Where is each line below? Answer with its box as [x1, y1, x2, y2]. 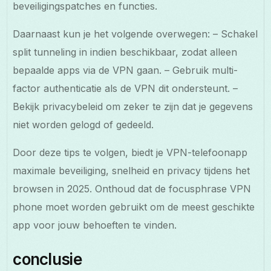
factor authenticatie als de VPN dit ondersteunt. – [13, 82, 238, 94]
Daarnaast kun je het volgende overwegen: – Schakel [13, 27, 258, 40]
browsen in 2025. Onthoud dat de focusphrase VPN [13, 182, 252, 195]
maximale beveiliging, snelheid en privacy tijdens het [13, 164, 250, 177]
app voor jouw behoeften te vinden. [13, 218, 177, 231]
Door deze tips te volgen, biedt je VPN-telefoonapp [13, 146, 248, 158]
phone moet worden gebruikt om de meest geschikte [13, 200, 255, 213]
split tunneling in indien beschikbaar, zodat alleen [13, 45, 238, 58]
